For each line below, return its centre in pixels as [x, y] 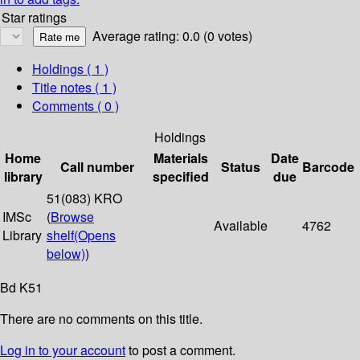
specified [180, 177]
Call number [97, 167]
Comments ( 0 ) [76, 106]
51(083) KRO [84, 198]
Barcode [328, 167]
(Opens [95, 235]
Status [241, 167]
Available [241, 226]
